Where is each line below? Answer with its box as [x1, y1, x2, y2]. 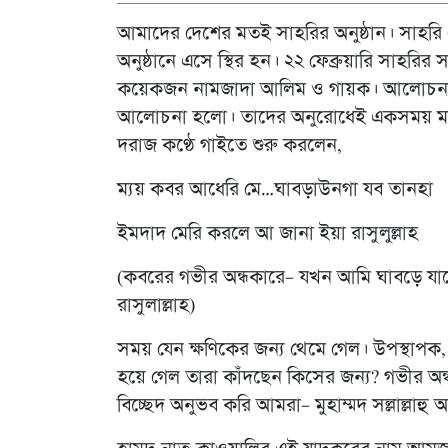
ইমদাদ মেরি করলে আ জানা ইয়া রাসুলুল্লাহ [117, 223, 418, 244]
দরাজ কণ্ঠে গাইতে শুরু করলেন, [117, 135, 342, 156]
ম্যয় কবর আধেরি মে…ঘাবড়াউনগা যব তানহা [117, 179, 433, 200]
